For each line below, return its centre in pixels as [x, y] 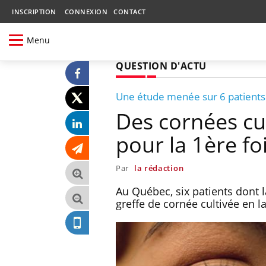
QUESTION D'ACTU [161, 66]
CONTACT [130, 12]
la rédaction [159, 168]
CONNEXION [86, 12]
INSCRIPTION [34, 12]
